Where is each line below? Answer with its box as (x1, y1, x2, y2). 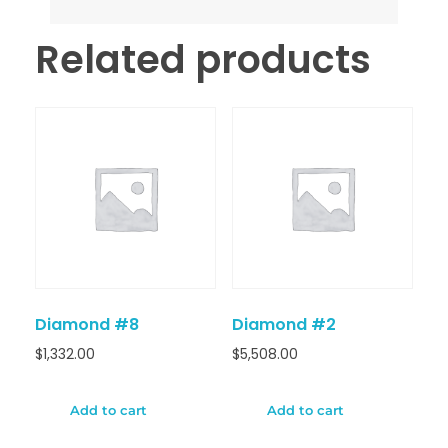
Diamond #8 (35, 312, 139, 336)
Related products (35, 33, 371, 87)
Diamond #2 (231, 312, 336, 336)
